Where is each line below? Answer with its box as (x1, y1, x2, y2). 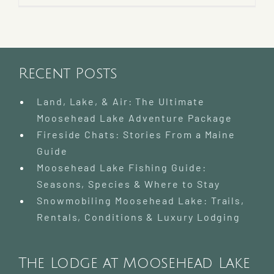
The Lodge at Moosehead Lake (18, 255, 250, 272)
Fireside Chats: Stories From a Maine (37, 128, 236, 141)
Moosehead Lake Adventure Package (37, 112, 232, 124)
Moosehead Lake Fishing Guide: (37, 161, 207, 174)
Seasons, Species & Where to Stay (37, 178, 220, 190)
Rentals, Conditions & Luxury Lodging (37, 211, 241, 223)
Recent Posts (18, 65, 117, 82)
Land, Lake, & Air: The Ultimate (37, 95, 205, 108)
